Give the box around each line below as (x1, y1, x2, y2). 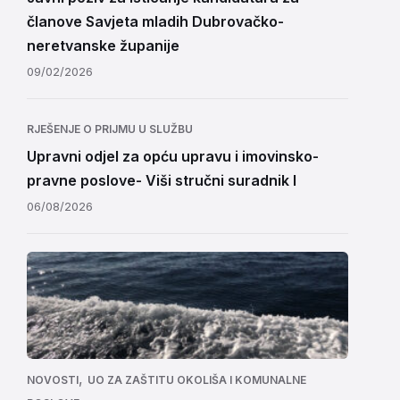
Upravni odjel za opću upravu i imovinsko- (27, 147, 319, 165)
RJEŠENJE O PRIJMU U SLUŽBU (27, 122, 193, 136)
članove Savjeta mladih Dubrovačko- (27, 12, 284, 30)
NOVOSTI (27, 373, 79, 387)
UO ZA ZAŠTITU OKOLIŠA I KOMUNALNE (87, 373, 306, 387)
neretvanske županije (27, 37, 179, 54)
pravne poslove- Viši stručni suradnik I (27, 171, 296, 189)
